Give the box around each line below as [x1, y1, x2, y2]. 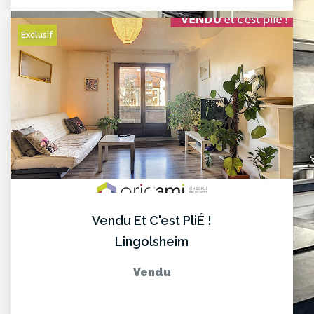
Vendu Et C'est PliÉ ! [92, 212, 212, 228]
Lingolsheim [115, 233, 189, 249]
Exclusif [21, 29, 53, 40]
